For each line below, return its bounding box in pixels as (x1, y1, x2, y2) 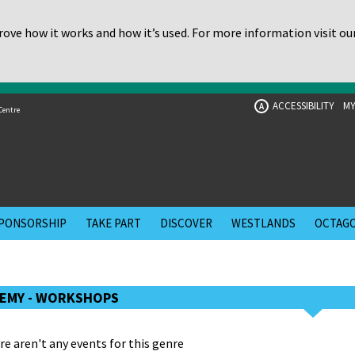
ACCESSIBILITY (273, 99, 334, 113)
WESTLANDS (231, 216, 296, 231)
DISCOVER (160, 216, 212, 231)
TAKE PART (86, 216, 141, 231)
